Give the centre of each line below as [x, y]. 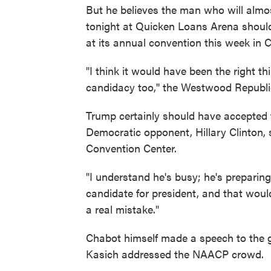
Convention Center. [131, 148]
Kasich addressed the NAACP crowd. [175, 254]
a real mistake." [122, 209]
